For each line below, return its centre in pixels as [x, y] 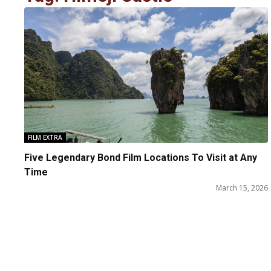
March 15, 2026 [242, 188]
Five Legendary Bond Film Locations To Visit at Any [141, 158]
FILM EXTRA [45, 138]
